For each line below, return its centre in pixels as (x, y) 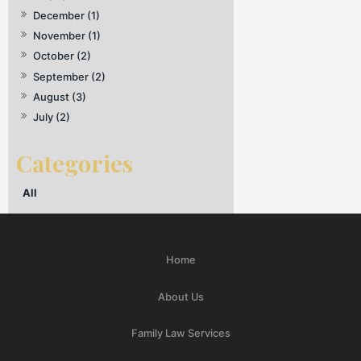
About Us (180, 297)
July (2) (52, 117)
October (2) (62, 56)
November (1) (67, 36)
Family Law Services (180, 334)
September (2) (70, 76)
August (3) (60, 96)
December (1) (67, 16)
